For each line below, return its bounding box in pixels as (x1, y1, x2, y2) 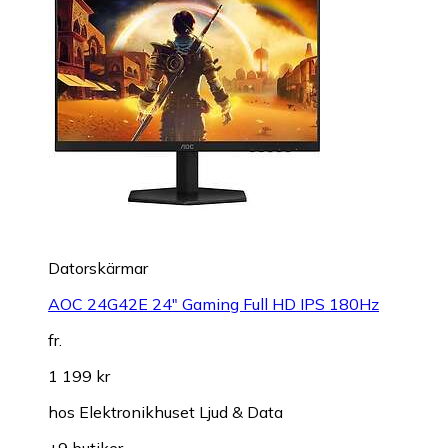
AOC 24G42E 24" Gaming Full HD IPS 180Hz (48, 294, 379, 315)
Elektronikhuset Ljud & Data (79, 402, 283, 423)
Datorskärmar (48, 258, 148, 279)
